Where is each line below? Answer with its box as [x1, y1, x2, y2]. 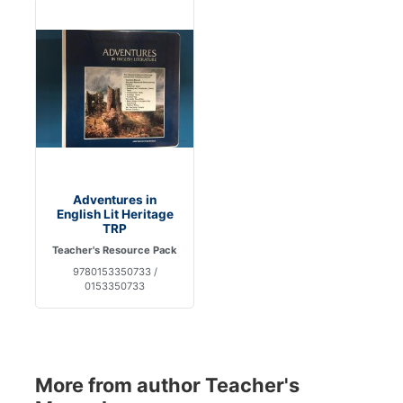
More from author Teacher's [35, 373, 300, 398]
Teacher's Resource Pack [52, 244, 177, 257]
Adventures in [73, 193, 157, 208]
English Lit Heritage [56, 207, 174, 222]
